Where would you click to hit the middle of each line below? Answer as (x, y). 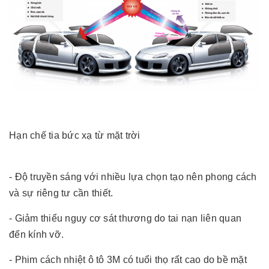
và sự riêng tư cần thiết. (61, 193)
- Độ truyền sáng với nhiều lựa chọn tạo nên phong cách (133, 177)
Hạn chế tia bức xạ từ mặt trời (75, 135)
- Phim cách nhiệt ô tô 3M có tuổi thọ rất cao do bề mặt (128, 259)
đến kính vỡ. (36, 234)
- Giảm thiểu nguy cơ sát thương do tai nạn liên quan (125, 218)
